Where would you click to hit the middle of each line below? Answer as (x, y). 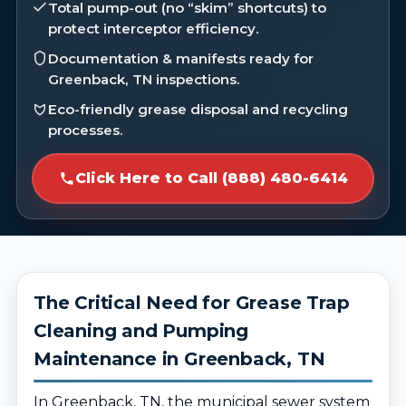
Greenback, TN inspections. (144, 79)
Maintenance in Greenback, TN (179, 359)
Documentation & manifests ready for (181, 58)
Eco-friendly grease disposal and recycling (198, 109)
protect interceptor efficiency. (154, 29)
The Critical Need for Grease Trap (192, 303)
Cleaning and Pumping (141, 331)
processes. (86, 130)
